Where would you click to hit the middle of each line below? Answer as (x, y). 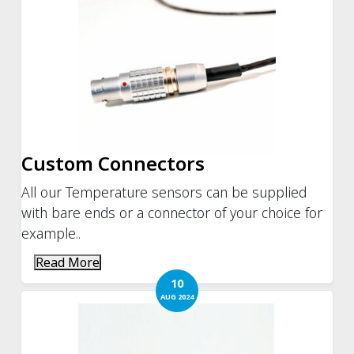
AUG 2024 (177, 296)
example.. (51, 233)
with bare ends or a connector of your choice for (172, 212)
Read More (68, 262)
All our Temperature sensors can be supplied (164, 192)
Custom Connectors (113, 163)
